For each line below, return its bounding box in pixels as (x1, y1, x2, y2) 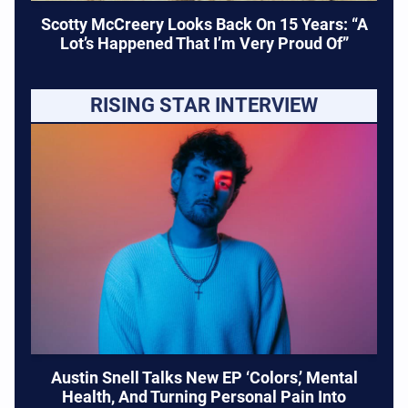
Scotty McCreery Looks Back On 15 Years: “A (40, 14, 368, 34)
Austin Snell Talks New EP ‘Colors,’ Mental (50, 368, 358, 388)
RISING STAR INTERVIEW (90, 93, 318, 117)
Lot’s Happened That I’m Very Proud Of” (59, 33, 349, 53)
